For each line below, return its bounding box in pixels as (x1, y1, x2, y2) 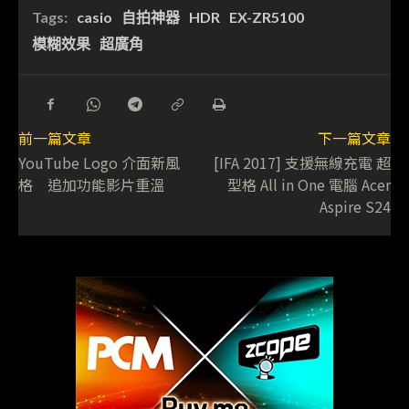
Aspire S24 (319, 195, 391, 218)
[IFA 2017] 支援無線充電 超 (213, 152, 391, 174)
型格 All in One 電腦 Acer (226, 173, 391, 196)
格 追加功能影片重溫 (18, 173, 164, 196)
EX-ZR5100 (229, 8, 304, 26)
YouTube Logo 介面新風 (18, 152, 180, 174)
